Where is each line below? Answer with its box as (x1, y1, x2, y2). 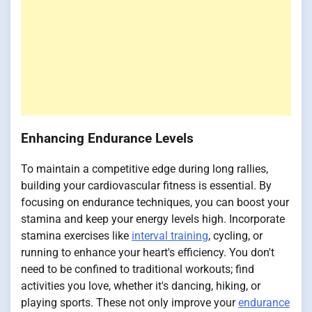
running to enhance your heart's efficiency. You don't (21, 246, 274, 260)
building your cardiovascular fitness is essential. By (21, 179, 272, 193)
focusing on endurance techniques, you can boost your (21, 196, 289, 210)
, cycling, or (208, 229, 263, 243)
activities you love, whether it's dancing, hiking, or (21, 279, 260, 293)
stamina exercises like (21, 229, 132, 243)
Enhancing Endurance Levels (21, 130, 194, 146)
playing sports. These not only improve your (21, 296, 238, 310)
